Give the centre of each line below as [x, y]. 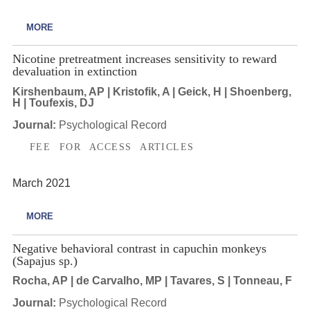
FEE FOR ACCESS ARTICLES [112, 146]
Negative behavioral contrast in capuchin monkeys [139, 248]
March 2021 [41, 183]
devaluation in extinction [74, 71]
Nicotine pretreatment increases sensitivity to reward [144, 59]
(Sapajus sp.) [45, 261]
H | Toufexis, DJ [53, 102]
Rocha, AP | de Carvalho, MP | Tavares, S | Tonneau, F [152, 281]
